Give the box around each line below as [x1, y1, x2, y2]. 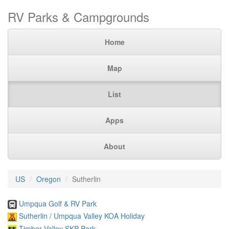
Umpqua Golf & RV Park [19, 198, 97, 209]
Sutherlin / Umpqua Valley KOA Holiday [19, 211, 145, 221]
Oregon [36, 174, 61, 184]
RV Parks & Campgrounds [8, 8, 149, 26]
